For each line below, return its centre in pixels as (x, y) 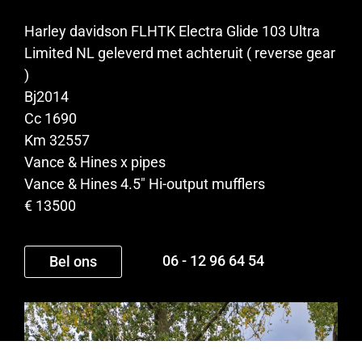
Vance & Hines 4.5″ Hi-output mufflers (145, 184)
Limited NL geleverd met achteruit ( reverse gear (180, 53)
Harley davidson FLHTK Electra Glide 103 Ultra (172, 32)
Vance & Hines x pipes (95, 162)
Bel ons (73, 262)
